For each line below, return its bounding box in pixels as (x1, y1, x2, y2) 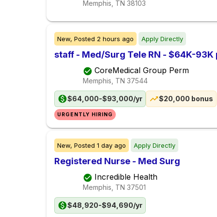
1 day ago (97, 141, 126, 150)
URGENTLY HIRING (57, 111, 113, 118)
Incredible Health (94, 172, 157, 182)
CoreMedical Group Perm (94, 65, 189, 76)
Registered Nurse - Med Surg (54, 156, 180, 167)
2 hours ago (97, 35, 134, 43)
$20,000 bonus (159, 94, 213, 103)
